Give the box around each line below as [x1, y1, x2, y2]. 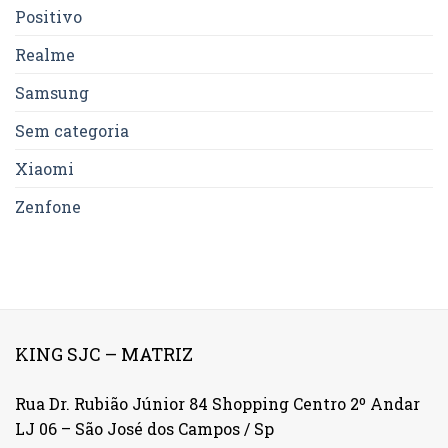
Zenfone [15, 195, 81, 217]
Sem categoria [15, 119, 129, 141]
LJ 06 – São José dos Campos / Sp [15, 417, 274, 439]
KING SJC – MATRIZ [15, 341, 193, 366]
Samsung [15, 81, 89, 103]
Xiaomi [15, 157, 74, 179]
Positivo [15, 5, 82, 27]
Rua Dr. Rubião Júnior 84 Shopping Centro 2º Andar [15, 392, 420, 414]
